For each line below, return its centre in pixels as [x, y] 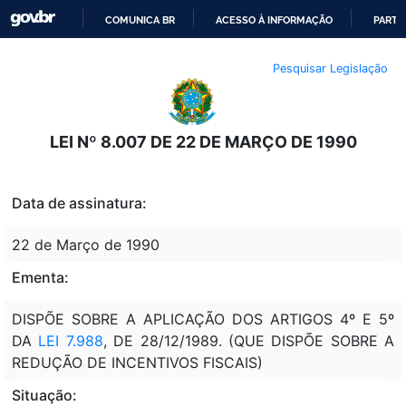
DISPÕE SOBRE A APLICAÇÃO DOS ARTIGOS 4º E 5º [203, 319]
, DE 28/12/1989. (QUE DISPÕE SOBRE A [248, 340]
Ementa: [40, 277]
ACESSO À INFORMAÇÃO [275, 20]
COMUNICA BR [140, 20]
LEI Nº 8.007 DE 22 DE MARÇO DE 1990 [203, 141]
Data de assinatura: [79, 203]
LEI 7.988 [68, 340]
